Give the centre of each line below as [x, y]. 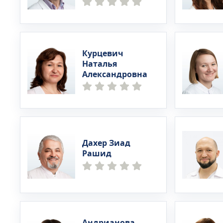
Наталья [100, 64]
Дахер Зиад [106, 143]
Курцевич [103, 54]
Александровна [115, 74]
